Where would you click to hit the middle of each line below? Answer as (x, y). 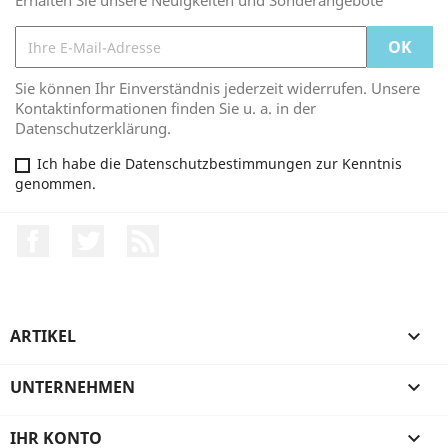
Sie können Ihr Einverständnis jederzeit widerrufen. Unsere (217, 88)
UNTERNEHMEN (72, 386)
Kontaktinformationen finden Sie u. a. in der (165, 108)
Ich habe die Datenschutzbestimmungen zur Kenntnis (219, 163)
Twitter (130, 235)
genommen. (55, 183)
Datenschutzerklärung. (93, 128)
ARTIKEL (43, 335)
